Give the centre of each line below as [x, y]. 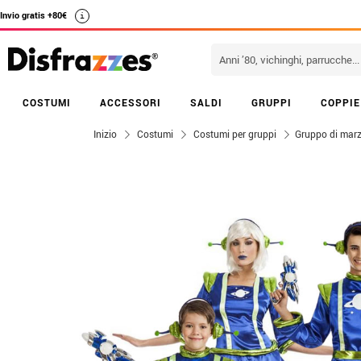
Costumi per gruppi [235, 134]
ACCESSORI [131, 102]
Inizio [105, 134]
